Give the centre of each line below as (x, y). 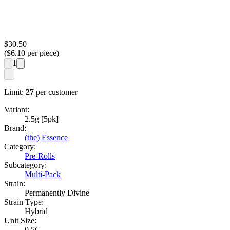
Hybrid (36, 212)
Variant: (17, 110)
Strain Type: (24, 202)
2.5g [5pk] (42, 119)
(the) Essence (46, 138)
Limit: (14, 92)
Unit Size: (20, 221)
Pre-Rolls (40, 156)
